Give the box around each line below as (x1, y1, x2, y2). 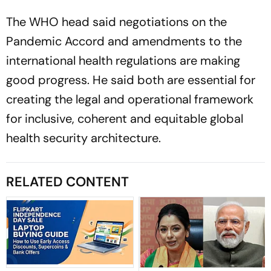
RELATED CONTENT (6, 172, 129, 191)
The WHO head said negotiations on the (6, 13, 227, 30)
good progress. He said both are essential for (6, 71, 255, 88)
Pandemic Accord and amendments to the (6, 33, 242, 49)
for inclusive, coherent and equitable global (6, 110, 243, 126)
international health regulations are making (6, 52, 240, 68)
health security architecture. (6, 129, 161, 146)
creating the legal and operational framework (6, 91, 253, 107)
